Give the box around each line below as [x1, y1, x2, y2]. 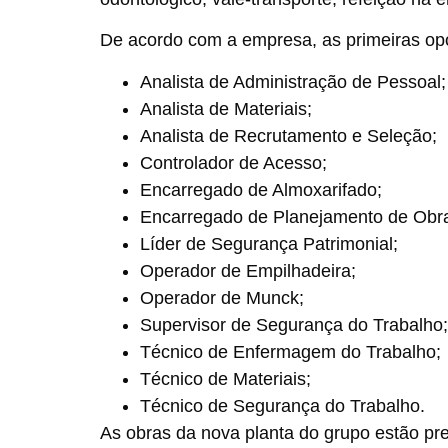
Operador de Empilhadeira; [140, 260, 356, 281]
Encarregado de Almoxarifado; [140, 179, 382, 200]
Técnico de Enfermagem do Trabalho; [140, 341, 441, 362]
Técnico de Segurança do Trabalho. [140, 395, 425, 416]
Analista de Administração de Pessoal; [140, 71, 446, 92]
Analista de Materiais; [140, 98, 312, 119]
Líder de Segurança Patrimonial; [140, 233, 398, 254]
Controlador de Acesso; [140, 152, 327, 173]
